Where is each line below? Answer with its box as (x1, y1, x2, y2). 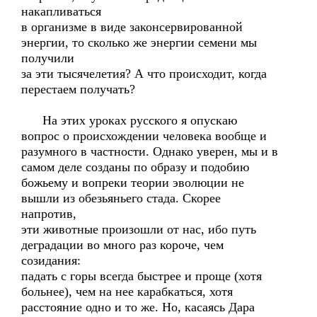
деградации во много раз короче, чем (21, 238, 227, 252)
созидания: (21, 253, 81, 267)
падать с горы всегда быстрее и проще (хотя (21, 269, 262, 283)
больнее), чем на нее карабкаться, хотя (21, 284, 233, 299)
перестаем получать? (21, 82, 135, 96)
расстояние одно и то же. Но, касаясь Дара (21, 300, 255, 314)
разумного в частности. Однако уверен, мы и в (21, 144, 278, 158)
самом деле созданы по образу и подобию (21, 160, 249, 174)
